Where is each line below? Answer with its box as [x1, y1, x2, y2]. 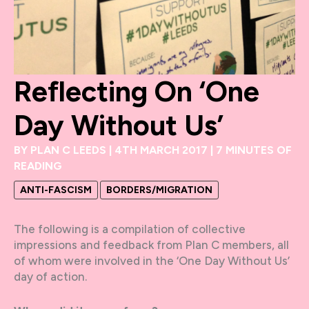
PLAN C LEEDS [30, 143, 109, 157]
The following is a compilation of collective [14, 222, 246, 236]
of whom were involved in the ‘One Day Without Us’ [14, 254, 290, 268]
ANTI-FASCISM [20, 184, 92, 196]
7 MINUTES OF [216, 143, 292, 157]
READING [14, 159, 62, 172]
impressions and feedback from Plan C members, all [14, 238, 289, 252]
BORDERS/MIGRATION [106, 184, 212, 196]
